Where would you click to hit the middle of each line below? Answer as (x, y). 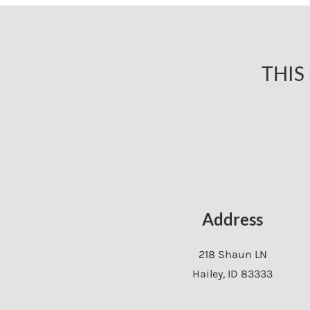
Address (232, 219)
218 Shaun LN (232, 255)
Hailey (208, 274)
